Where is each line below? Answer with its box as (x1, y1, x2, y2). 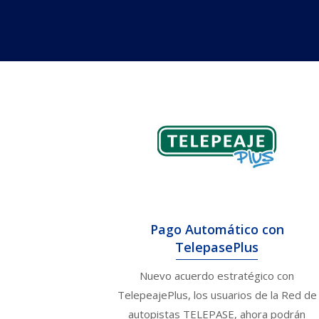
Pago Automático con (150, 220, 284, 238)
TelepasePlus (175, 238, 259, 256)
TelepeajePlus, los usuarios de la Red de (117, 288, 317, 303)
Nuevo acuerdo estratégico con (140, 268, 295, 283)
